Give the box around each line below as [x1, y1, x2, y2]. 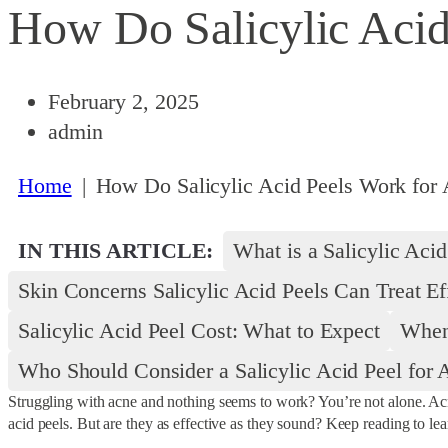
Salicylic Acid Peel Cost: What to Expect [18, 318, 380, 344]
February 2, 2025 [48, 89, 199, 115]
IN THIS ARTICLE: [18, 238, 214, 264]
